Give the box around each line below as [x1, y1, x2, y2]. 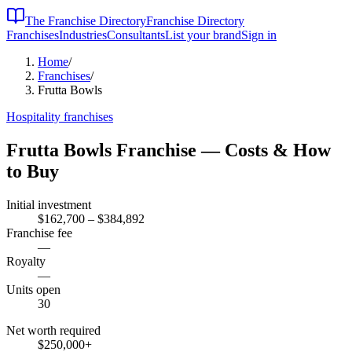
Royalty [6, 254, 46, 268]
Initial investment [6, 197, 91, 211]
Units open [6, 282, 60, 296]
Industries [59, 28, 107, 42]
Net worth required [6, 323, 101, 337]
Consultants [107, 28, 165, 42]
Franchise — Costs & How [112, 139, 331, 160]
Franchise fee [6, 225, 72, 240]
